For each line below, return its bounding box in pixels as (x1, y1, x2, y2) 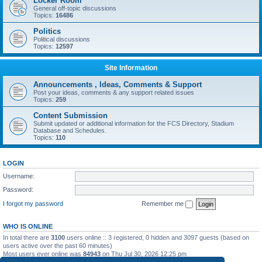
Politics (33, 27, 61, 36)
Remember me (142, 199, 185, 207)
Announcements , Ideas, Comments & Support (33, 80, 202, 89)
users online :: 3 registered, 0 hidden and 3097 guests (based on (65, 233, 249, 241)
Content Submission (33, 111, 108, 120)
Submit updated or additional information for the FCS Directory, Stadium (33, 120, 234, 127)
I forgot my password (3, 199, 63, 207)
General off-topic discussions (33, 5, 116, 12)
